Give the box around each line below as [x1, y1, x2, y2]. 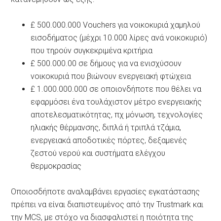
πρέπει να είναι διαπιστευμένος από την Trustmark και [11, 200, 204, 209]
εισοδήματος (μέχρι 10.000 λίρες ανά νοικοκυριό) [31, 33, 208, 42]
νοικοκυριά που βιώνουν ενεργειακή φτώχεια [31, 72, 191, 81]
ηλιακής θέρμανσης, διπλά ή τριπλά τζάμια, [31, 123, 182, 132]
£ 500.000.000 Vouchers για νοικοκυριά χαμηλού [31, 20, 201, 30]
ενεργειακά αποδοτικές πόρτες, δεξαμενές [31, 136, 187, 145]
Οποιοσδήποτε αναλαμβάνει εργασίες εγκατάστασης [11, 187, 200, 196]
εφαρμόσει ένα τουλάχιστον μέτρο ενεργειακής [31, 97, 202, 107]
